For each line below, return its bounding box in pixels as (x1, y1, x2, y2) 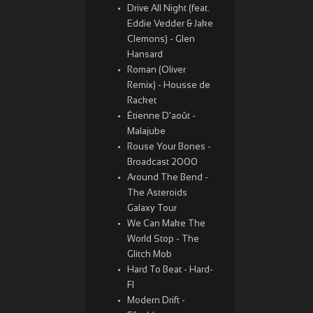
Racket (127, 97, 156, 105)
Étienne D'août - (127, 112, 196, 121)
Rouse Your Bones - (127, 143, 211, 152)
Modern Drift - (127, 297, 185, 305)
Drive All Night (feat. (127, 5, 210, 13)
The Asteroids (127, 189, 187, 198)
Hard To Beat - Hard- (127, 266, 213, 275)
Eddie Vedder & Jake (127, 20, 213, 29)
